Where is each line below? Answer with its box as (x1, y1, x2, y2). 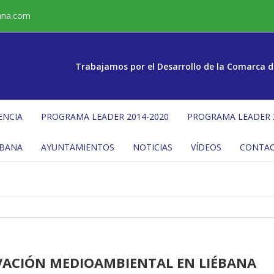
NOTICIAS (133, 141, 172, 153)
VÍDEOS (191, 141, 221, 153)
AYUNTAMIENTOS (41, 141, 114, 153)
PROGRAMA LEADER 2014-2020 (41, 110, 169, 122)
